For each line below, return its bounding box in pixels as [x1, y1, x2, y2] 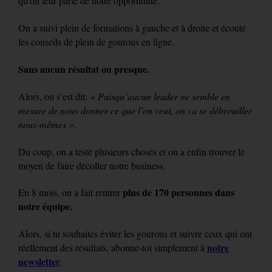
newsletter [18, 254, 60, 269]
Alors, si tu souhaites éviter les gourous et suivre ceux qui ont [18, 227, 252, 240]
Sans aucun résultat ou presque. [18, 61, 149, 76]
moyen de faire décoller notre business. [18, 158, 166, 172]
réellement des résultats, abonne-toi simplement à [18, 241, 207, 254]
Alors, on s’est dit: [18, 89, 90, 103]
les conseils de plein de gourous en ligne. [18, 35, 174, 48]
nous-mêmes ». [18, 117, 76, 131]
